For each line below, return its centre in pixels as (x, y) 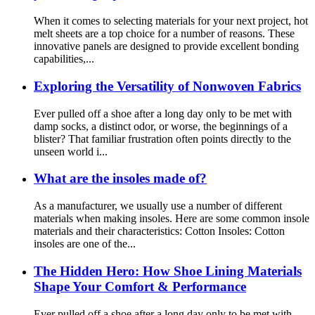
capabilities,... (64, 59)
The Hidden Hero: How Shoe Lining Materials (168, 271)
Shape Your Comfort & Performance (140, 286)
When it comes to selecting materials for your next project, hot (171, 21)
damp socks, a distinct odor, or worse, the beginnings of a (161, 126)
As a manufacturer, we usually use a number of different (158, 206)
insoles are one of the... (85, 244)
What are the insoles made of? (120, 179)
